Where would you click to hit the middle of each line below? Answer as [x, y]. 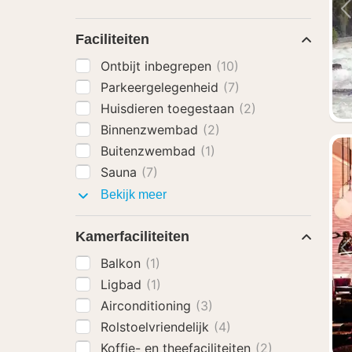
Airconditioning [148, 306]
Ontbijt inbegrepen [158, 66]
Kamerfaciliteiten [132, 236]
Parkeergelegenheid [161, 87]
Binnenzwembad [151, 130]
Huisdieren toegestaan [169, 108]
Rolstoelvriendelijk [157, 327]
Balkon [123, 263]
